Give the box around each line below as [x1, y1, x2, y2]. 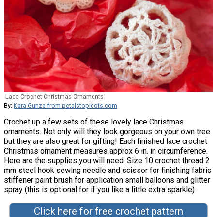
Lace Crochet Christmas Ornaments [5, 93, 104, 101]
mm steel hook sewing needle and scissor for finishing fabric [4, 166, 211, 175]
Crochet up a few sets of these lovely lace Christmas [4, 117, 184, 127]
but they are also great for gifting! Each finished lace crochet [4, 137, 207, 146]
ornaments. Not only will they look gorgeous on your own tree [4, 127, 210, 137]
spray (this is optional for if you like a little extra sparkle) [4, 185, 195, 195]
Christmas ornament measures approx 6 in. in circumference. [4, 146, 208, 156]
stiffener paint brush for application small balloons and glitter [4, 175, 210, 185]
